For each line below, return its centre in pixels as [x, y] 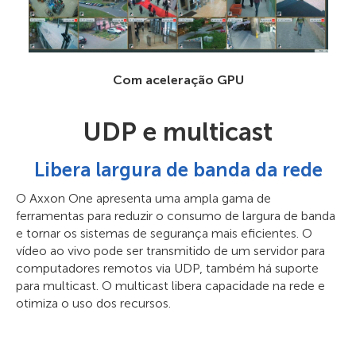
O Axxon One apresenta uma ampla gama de [143, 198]
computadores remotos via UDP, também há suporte [167, 268]
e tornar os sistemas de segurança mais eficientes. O [164, 233]
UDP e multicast [178, 132]
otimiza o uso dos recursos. [93, 303]
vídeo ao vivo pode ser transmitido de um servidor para [170, 250]
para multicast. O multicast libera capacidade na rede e [170, 285]
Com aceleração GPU [178, 79]
